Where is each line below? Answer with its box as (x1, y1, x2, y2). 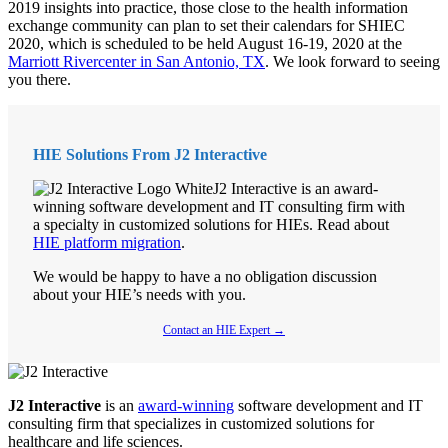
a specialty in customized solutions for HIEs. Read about (33, 216, 389, 234)
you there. (8, 71, 71, 89)
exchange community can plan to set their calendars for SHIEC (8, 17, 405, 35)
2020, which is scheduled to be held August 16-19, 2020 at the (8, 35, 402, 53)
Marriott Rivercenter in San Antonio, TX (8, 53, 265, 71)
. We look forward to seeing (265, 53, 440, 71)
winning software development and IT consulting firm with (33, 198, 405, 216)
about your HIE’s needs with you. (33, 286, 246, 304)
